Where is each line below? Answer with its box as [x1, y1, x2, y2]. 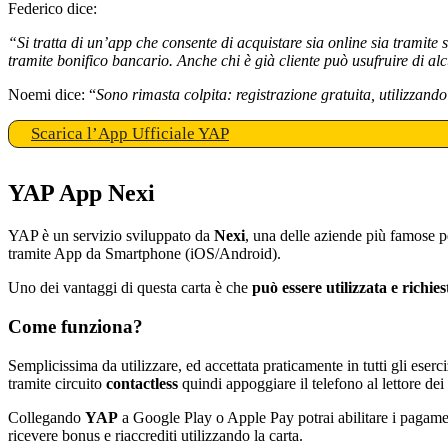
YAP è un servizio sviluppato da [8, 227, 214, 245]
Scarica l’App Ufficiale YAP [31, 124, 229, 144]
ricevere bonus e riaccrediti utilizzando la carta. [8, 426, 303, 444]
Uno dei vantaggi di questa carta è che [8, 279, 252, 297]
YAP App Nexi [8, 180, 155, 207]
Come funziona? [8, 315, 143, 337]
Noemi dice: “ [8, 86, 96, 104]
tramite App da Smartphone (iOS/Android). [8, 245, 281, 263]
